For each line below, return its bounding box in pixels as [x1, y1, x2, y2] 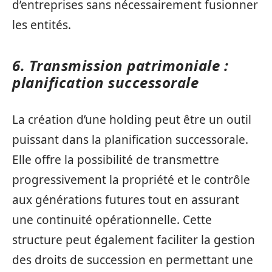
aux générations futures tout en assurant [12, 191, 239, 208]
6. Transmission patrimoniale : [12, 55, 228, 76]
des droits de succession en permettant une [12, 251, 253, 268]
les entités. [12, 17, 71, 33]
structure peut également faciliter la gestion [12, 231, 255, 248]
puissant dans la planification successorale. [12, 131, 248, 148]
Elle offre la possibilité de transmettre [12, 151, 219, 168]
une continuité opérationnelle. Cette [12, 211, 212, 228]
